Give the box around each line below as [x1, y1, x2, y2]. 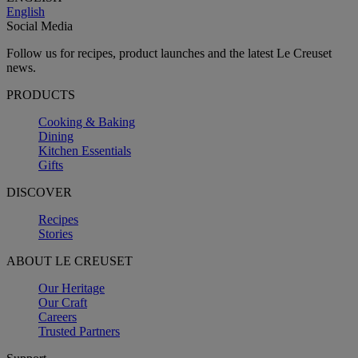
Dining [38, 129, 74, 143]
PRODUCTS [6, 87, 75, 101]
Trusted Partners [38, 324, 120, 338]
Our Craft [38, 295, 87, 309]
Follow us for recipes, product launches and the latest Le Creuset [6, 46, 332, 60]
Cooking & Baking [38, 114, 135, 129]
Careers [38, 309, 77, 324]
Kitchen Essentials [38, 143, 131, 157]
